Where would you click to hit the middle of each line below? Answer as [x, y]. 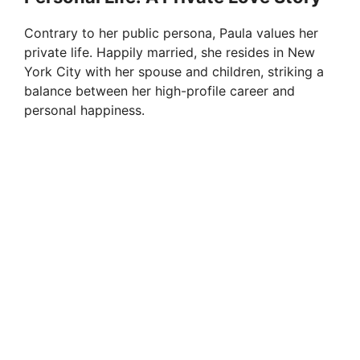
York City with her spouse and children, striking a [174, 72]
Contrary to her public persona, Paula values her [171, 33]
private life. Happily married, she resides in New [170, 53]
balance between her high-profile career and [160, 91]
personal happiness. [84, 110]
